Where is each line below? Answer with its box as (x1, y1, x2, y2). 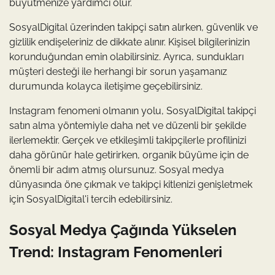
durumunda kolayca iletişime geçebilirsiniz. (9, 80, 203, 92)
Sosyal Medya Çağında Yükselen (9, 220, 237, 239)
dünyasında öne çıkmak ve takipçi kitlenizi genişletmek (9, 179, 252, 190)
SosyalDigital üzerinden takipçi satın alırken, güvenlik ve (9, 21, 258, 33)
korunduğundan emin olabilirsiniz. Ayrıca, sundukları (9, 51, 244, 63)
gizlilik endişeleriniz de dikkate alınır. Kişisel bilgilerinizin (9, 36, 250, 48)
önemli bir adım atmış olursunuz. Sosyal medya (9, 164, 224, 176)
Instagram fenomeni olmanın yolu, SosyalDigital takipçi (9, 105, 256, 117)
